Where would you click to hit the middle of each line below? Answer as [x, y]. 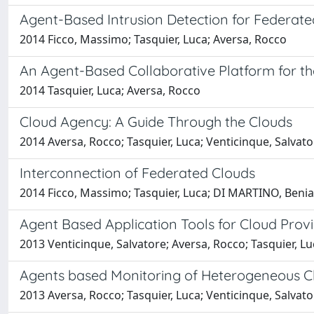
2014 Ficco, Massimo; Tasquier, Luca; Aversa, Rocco [153, 39]
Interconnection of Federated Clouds [137, 173]
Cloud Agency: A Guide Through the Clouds [156, 122]
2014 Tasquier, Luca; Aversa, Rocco [110, 90]
